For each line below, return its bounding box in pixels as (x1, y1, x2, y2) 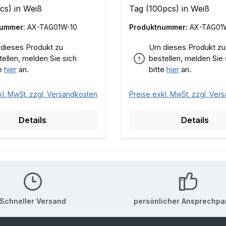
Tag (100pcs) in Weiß (129, 4, 210, 14)
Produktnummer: (129, 23, 190, 32)
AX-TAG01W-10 (27, 23, 77, 32)
